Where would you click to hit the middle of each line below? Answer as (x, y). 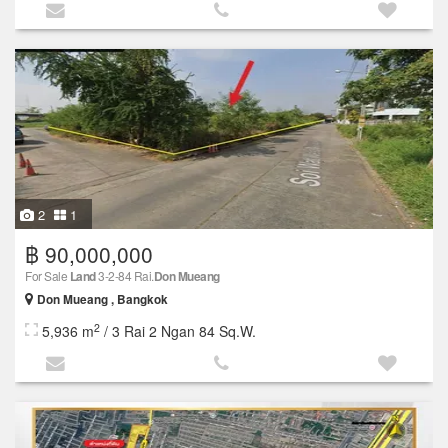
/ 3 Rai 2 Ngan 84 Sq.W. (178, 330)
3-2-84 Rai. (124, 275)
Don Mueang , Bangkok (102, 299)
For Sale (47, 275)
